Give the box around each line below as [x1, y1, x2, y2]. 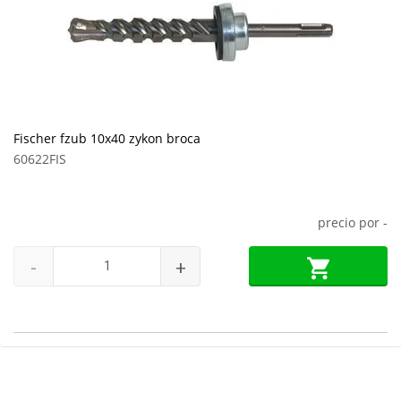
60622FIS [13, 150, 66, 167]
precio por [318, 214, 383, 231]
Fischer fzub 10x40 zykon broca [13, 130, 200, 147]
